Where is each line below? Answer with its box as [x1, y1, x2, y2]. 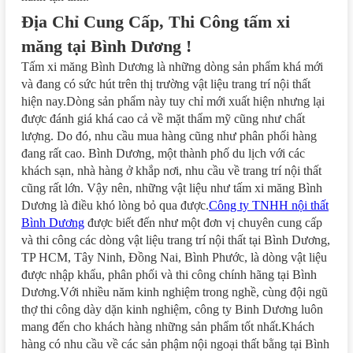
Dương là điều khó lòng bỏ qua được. [21, 198, 209, 212]
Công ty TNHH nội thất [209, 198, 329, 212]
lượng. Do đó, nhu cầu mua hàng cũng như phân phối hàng [21, 128, 317, 143]
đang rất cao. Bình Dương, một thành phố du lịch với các [21, 146, 305, 160]
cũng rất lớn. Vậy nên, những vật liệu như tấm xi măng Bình [21, 180, 322, 195]
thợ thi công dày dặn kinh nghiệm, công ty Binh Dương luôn [21, 302, 323, 316]
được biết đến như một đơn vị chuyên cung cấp [84, 215, 322, 229]
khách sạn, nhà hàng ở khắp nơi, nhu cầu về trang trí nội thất [21, 163, 321, 177]
